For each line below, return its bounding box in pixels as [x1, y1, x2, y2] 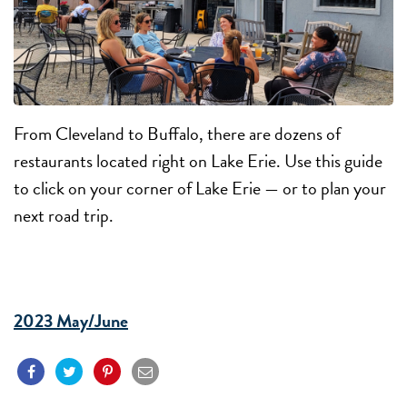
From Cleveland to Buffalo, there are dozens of [14, 120, 341, 148]
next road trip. [14, 202, 114, 230]
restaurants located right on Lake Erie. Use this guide [14, 147, 382, 175]
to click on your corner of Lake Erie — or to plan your [14, 174, 386, 203]
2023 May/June [14, 307, 128, 335]
